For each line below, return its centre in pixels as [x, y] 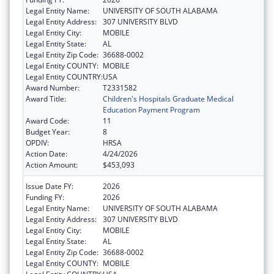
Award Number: [53, 87]
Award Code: [47, 120]
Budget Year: [48, 131]
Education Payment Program [151, 109]
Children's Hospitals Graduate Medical [168, 98]
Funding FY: [45, 197]
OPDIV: [37, 143]
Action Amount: [52, 165]
